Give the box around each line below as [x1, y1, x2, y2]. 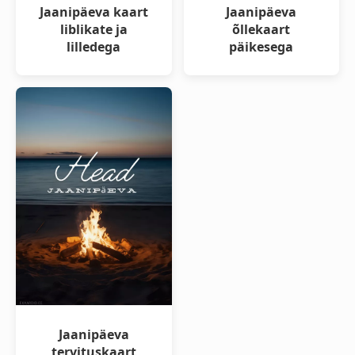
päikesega [229, 38, 294, 56]
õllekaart [232, 21, 291, 39]
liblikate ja [59, 21, 128, 39]
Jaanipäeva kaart [39, 3, 148, 21]
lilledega [67, 38, 121, 56]
